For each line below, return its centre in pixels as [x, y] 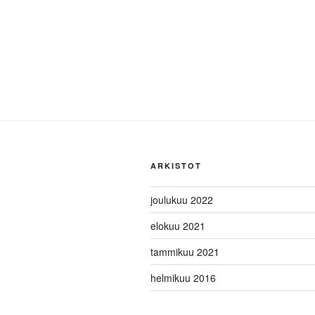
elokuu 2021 [178, 226]
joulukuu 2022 [182, 200]
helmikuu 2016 [183, 278]
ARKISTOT [176, 166]
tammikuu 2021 [185, 252]
